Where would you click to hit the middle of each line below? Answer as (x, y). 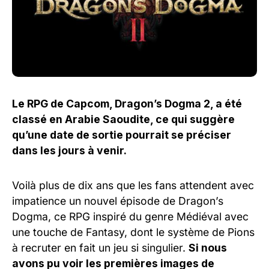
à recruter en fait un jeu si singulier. (100, 247)
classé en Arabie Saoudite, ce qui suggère (123, 119)
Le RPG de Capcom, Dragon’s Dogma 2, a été (127, 103)
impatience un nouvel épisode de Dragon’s (118, 201)
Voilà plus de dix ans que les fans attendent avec (133, 185)
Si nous (208, 247)
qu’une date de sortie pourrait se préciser (122, 134)
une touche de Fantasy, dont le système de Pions (133, 232)
